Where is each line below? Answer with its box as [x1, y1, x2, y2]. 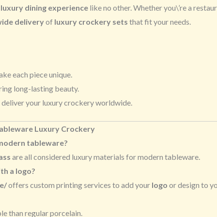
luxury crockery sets [54, 17, 128, 27]
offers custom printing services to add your [7, 180, 152, 190]
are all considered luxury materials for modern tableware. [11, 152, 200, 162]
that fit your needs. [128, 17, 191, 27]
